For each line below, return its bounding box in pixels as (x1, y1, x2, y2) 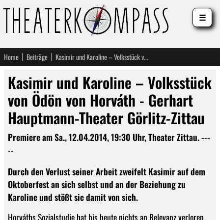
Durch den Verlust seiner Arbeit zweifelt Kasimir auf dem (8, 165, 205, 178)
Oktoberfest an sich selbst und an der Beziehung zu (8, 177, 186, 191)
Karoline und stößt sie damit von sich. (8, 190, 138, 203)
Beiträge (27, 52, 48, 62)
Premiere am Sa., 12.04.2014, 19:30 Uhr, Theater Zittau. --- (8, 131, 210, 143)
